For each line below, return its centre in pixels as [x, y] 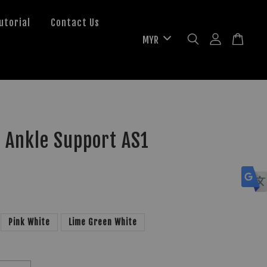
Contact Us [75, 23]
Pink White [30, 222]
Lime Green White [103, 222]
